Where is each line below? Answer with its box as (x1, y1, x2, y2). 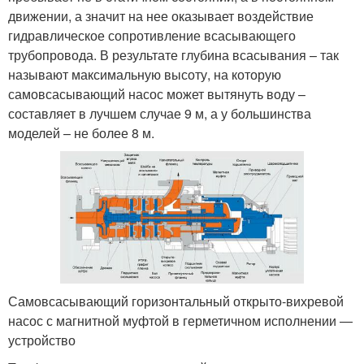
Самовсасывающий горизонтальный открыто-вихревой (8, 291, 344, 310)
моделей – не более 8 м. (8, 123, 154, 142)
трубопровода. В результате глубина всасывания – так (8, 45, 339, 64)
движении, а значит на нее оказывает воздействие (8, 6, 314, 25)
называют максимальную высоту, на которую (8, 64, 281, 84)
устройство (8, 330, 76, 349)
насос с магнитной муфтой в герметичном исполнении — (8, 310, 353, 330)
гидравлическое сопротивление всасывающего (8, 25, 296, 45)
